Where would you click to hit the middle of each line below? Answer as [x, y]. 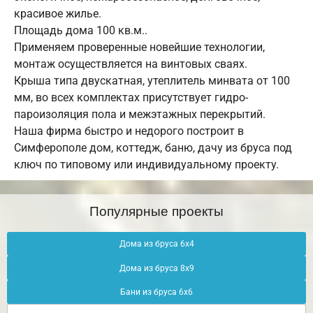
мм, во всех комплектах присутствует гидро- [131, 98]
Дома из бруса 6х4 [156, 244]
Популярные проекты [156, 210]
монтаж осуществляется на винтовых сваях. [131, 64]
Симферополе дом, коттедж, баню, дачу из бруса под [153, 148]
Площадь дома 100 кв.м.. [81, 31]
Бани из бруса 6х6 [156, 292]
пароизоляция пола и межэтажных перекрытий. [140, 115]
